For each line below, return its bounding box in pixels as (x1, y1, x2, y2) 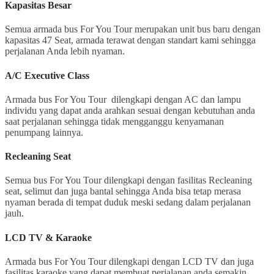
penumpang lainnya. (5, 127, 83, 138)
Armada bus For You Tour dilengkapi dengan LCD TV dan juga (5, 256, 254, 267)
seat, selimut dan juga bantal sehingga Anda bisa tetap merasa (5, 186, 241, 197)
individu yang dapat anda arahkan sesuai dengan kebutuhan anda (5, 105, 255, 116)
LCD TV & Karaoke (5, 232, 92, 243)
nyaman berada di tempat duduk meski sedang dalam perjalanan (5, 197, 251, 208)
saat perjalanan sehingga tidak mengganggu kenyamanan (5, 116, 224, 127)
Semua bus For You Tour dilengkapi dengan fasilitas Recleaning (5, 175, 252, 186)
